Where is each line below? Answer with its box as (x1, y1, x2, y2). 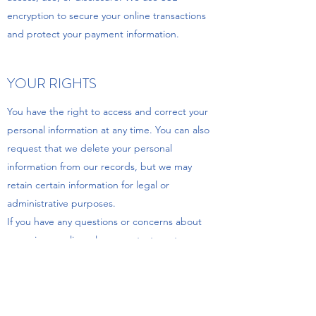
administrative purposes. (7, 196, 116, 209)
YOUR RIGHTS (7, 73, 97, 94)
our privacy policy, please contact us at (7, 233, 178, 246)
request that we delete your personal (7, 141, 172, 154)
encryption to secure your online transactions (7, 8, 206, 22)
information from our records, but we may (7, 159, 192, 173)
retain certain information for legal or (7, 178, 169, 191)
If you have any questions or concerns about (7, 214, 202, 228)
